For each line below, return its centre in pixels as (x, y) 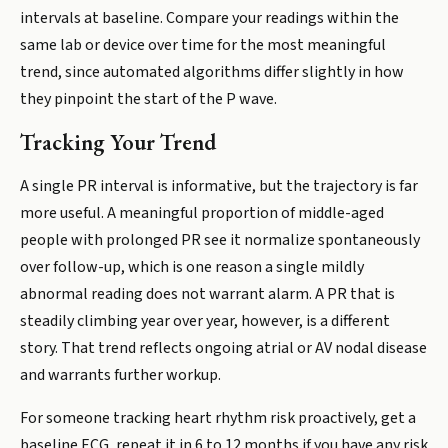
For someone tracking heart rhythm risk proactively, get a (218, 418)
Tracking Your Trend (118, 142)
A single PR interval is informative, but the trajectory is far (219, 186)
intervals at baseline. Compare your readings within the (209, 18)
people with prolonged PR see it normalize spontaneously (220, 240)
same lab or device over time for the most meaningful (203, 45)
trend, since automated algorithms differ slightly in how (212, 72)
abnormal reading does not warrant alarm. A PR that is (207, 294)
